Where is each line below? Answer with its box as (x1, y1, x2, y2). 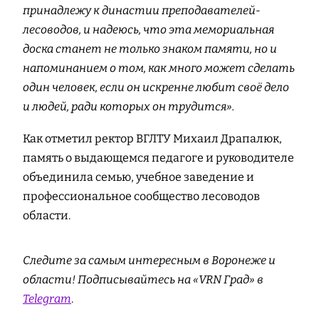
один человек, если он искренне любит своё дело (23, 80, 289, 95)
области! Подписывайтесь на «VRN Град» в (23, 273, 263, 287)
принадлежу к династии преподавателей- (23, 4, 261, 18)
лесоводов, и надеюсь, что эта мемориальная (23, 23, 274, 37)
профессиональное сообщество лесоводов (23, 189, 260, 204)
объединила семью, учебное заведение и (23, 170, 254, 184)
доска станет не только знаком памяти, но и (23, 42, 277, 56)
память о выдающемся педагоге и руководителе (23, 151, 294, 165)
